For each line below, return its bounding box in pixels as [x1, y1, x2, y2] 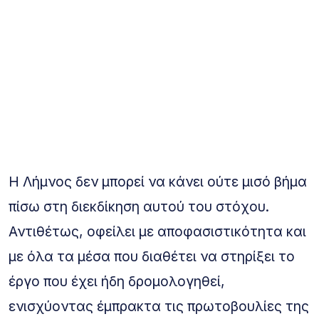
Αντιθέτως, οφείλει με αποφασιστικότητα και [9, 222, 306, 240]
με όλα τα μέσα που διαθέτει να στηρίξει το [9, 247, 295, 265]
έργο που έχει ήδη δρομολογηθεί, [9, 272, 225, 290]
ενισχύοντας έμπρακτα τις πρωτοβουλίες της [9, 297, 309, 315]
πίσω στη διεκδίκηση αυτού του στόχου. [9, 197, 269, 215]
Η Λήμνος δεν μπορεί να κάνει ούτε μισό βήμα [9, 172, 307, 190]
